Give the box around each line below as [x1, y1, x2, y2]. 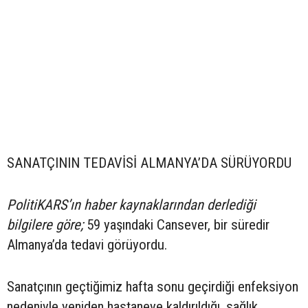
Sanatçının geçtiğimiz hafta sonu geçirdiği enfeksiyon [7, 278, 298, 295]
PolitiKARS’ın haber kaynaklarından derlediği [7, 196, 256, 213]
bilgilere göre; [7, 216, 83, 233]
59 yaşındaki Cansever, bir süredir [83, 216, 269, 233]
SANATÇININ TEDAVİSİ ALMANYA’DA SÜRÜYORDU [7, 154, 291, 171]
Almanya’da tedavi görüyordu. [7, 236, 167, 253]
